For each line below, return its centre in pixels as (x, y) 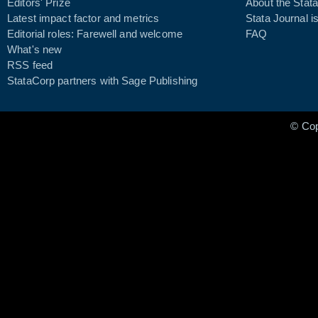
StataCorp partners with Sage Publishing (103, 81)
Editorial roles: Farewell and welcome (95, 34)
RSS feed (30, 65)
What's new (35, 50)
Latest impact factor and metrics (83, 18)
